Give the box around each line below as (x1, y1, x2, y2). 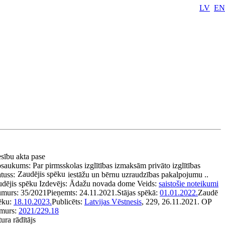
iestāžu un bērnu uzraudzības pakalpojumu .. (68, 170, 208, 179)
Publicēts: (52, 197, 84, 206)
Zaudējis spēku (18, 170, 65, 178)
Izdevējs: (39, 179, 69, 188)
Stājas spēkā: (117, 188, 160, 197)
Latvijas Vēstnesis (84, 197, 142, 206)
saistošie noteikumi (159, 179, 218, 188)
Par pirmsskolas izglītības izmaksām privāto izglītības (33, 161, 200, 170)
